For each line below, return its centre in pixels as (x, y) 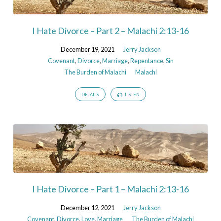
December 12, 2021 (87, 207)
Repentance (147, 60)
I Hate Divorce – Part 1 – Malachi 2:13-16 (110, 189)
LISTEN (131, 95)
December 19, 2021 (87, 49)
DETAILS (90, 95)
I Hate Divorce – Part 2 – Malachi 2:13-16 (110, 30)
